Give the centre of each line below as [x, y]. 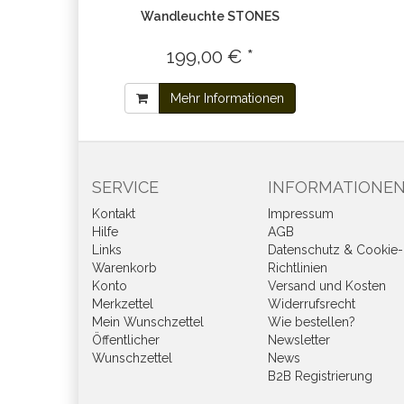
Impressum [301, 214]
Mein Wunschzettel [148, 322]
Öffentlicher [126, 340]
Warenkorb [124, 268]
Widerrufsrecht [312, 304]
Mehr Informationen [228, 98]
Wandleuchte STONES [211, 16]
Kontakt [114, 214]
